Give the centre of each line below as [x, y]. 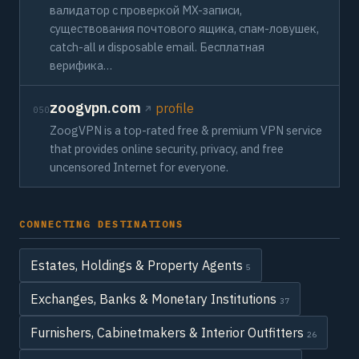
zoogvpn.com [95, 108]
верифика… [81, 65]
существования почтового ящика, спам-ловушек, [184, 28]
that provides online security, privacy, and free [167, 149]
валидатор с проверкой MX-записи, [146, 10]
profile [175, 108]
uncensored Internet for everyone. [139, 167]
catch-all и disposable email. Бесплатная [157, 47]
